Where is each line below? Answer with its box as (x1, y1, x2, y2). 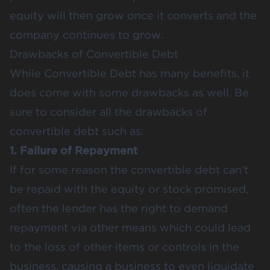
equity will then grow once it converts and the (10, 8, 257, 22)
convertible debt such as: (10, 124, 144, 137)
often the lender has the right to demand (10, 201, 228, 215)
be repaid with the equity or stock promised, (10, 182, 248, 195)
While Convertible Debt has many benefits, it (10, 66, 250, 80)
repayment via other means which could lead (10, 221, 251, 234)
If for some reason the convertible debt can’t (10, 163, 248, 176)
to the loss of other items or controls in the (10, 240, 239, 253)
